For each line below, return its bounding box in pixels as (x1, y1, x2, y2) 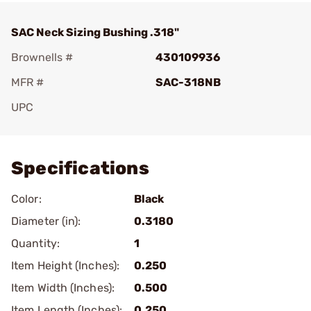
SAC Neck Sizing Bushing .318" (11, 26, 179, 39)
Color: (11, 192, 42, 205)
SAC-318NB (155, 76, 221, 89)
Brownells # (11, 51, 73, 64)
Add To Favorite (31, 120, 112, 133)
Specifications (11, 158, 149, 179)
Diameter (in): (11, 215, 81, 228)
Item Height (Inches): (11, 259, 120, 272)
